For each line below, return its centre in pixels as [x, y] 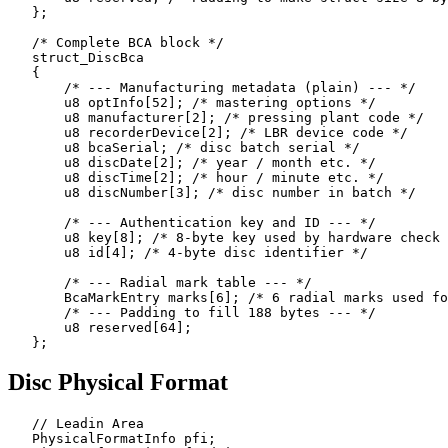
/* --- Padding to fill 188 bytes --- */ [192, 312]
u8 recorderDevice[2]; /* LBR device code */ [208, 132]
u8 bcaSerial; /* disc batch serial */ [184, 147]
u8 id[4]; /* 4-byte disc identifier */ [188, 252]
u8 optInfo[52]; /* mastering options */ [192, 102]
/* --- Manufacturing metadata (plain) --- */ [212, 87]
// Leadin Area [76, 424]
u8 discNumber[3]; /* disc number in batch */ [212, 192]
